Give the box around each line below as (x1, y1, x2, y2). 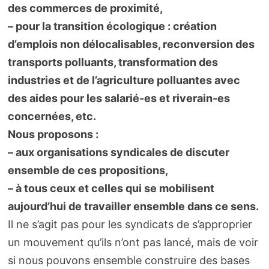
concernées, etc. (7, 110, 96, 123)
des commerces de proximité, (7, 2, 163, 15)
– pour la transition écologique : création (7, 20, 217, 33)
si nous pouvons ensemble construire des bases (7, 254, 250, 267)
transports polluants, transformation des (7, 56, 218, 69)
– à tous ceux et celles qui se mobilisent (7, 182, 214, 195)
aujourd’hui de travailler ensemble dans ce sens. (7, 200, 259, 213)
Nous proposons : (7, 128, 98, 141)
